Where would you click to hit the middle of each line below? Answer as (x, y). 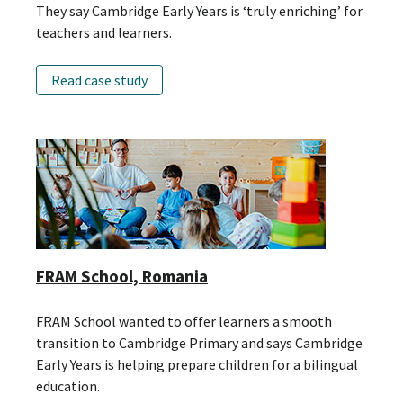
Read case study (99, 80)
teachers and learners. (104, 32)
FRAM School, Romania (122, 276)
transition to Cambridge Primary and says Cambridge (199, 342)
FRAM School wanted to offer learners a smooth (184, 321)
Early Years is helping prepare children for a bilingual (197, 364)
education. (68, 385)
